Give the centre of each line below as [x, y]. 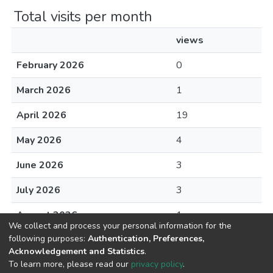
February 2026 [50, 65]
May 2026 [39, 140]
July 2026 [38, 190]
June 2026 [40, 165]
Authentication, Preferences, [146, 238]
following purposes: [48, 238]
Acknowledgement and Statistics [76, 251]
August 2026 [47, 215]
